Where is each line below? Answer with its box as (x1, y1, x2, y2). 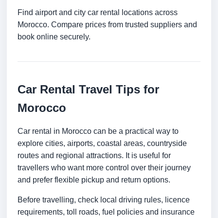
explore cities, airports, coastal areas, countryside (18, 139, 187, 148)
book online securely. (18, 33, 91, 41)
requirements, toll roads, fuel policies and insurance (18, 208, 195, 217)
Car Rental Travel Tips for (18, 83, 159, 96)
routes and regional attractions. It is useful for (18, 151, 171, 160)
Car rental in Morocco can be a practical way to (18, 127, 179, 136)
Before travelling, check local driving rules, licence (18, 196, 190, 204)
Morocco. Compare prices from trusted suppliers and (18, 20, 197, 29)
